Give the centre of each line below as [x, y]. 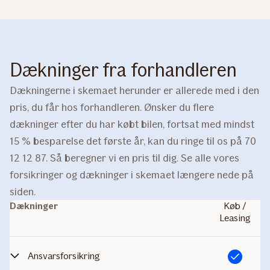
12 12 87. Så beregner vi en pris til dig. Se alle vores [124, 158]
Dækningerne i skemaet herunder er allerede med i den [134, 90]
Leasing [235, 218]
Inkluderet [242, 257]
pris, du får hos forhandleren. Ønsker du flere [112, 107]
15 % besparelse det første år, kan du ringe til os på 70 [133, 141]
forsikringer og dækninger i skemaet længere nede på [132, 175]
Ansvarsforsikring [64, 256]
